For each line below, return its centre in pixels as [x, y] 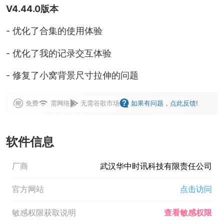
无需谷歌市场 [100, 103]
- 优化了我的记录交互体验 [58, 53]
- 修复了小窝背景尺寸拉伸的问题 [72, 75]
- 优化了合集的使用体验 [54, 31]
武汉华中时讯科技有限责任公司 [156, 166]
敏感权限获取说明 [44, 212]
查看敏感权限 [188, 212]
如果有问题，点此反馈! [165, 103]
